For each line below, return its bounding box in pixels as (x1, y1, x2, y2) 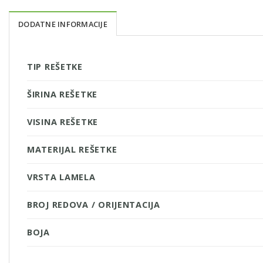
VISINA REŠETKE (27, 116, 99, 127)
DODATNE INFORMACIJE (18, 18, 107, 29)
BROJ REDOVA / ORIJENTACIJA (27, 198, 160, 210)
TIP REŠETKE (27, 60, 83, 72)
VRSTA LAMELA (27, 171, 96, 183)
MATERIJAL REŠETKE (27, 143, 117, 155)
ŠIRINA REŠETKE (27, 88, 98, 100)
